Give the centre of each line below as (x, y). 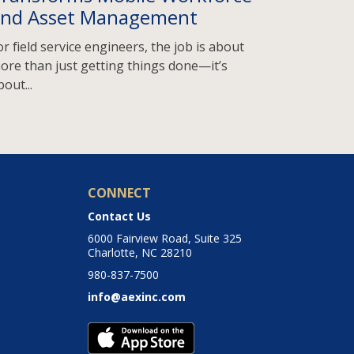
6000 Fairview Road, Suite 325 (165, 239)
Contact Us (120, 217)
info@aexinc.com (137, 297)
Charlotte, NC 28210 (140, 253)
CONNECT (120, 193)
